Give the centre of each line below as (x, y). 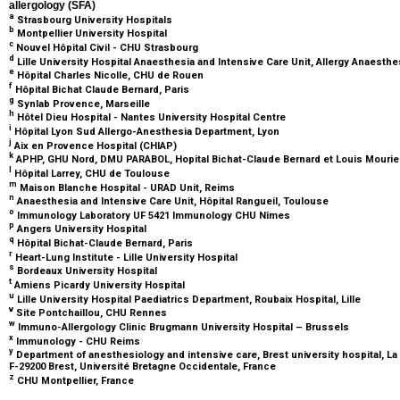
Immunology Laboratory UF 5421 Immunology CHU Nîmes (154, 215)
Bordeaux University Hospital (87, 271)
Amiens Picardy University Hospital (100, 285)
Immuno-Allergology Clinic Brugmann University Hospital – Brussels (183, 327)
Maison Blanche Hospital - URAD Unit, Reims (127, 187)
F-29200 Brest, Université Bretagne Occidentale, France (144, 367)
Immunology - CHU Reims (78, 341)
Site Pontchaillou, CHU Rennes (92, 313)
